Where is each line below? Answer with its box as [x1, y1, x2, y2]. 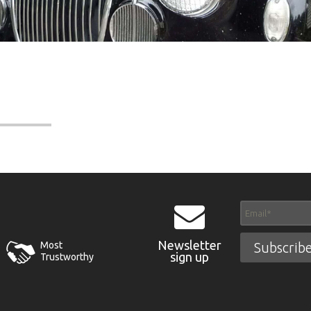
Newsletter [158, 238, 221, 252]
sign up [170, 250, 209, 264]
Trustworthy [40, 251, 94, 262]
